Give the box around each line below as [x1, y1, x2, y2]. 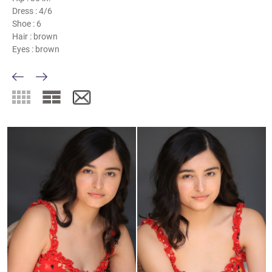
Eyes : [12, 44, 35, 54]
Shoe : [12, 18, 36, 29]
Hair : [12, 31, 33, 41]
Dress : [12, 5, 39, 16]
